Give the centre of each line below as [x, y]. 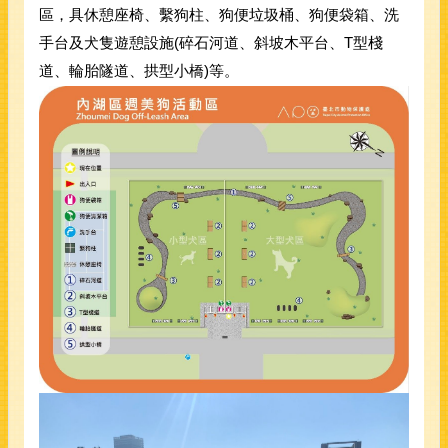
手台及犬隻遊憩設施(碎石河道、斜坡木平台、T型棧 [211, 42]
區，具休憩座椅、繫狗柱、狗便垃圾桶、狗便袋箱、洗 [219, 14]
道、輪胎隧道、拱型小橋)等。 [139, 70]
